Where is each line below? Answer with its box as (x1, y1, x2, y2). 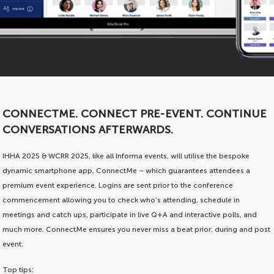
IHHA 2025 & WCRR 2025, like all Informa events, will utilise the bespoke (2, 152, 250, 161)
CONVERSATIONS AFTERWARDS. (2, 123, 174, 137)
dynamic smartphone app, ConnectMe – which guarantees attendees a (2, 166, 251, 176)
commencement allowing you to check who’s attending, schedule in (2, 196, 240, 205)
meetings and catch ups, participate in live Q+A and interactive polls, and (2, 210, 257, 220)
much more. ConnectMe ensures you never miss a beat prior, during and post (2, 225, 271, 234)
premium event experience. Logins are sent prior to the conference (2, 181, 234, 190)
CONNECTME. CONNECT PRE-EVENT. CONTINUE (2, 107, 267, 121)
